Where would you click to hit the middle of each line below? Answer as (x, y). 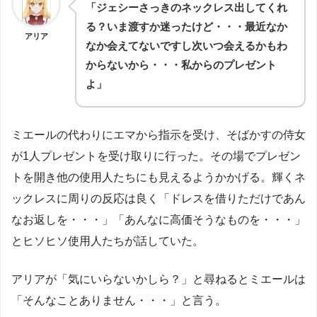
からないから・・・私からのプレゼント (181, 64)
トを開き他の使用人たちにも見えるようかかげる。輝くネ (158, 177)
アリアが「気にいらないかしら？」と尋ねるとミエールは (158, 279)
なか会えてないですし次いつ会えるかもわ (186, 45)
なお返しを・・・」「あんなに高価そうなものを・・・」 (158, 219)
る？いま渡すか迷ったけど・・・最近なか (186, 26)
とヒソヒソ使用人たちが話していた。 (108, 241)
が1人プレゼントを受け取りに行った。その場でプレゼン (156, 156)
